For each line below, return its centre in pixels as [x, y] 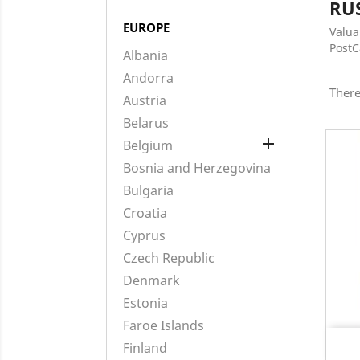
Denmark [151, 280]
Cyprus [144, 235]
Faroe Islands [164, 325]
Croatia [145, 213]
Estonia [145, 303]
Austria [145, 100]
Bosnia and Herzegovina [197, 168]
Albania [145, 55]
